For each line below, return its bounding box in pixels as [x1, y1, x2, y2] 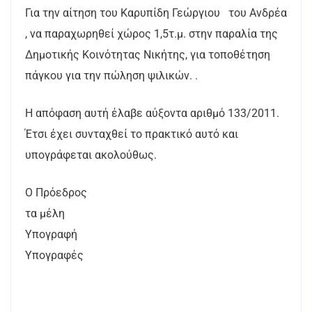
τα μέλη [25, 207, 65, 220]
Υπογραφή [25, 228, 258, 241]
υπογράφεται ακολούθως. [25, 148, 157, 162]
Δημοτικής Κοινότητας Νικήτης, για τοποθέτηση [25, 48, 270, 61]
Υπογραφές [25, 249, 92, 262]
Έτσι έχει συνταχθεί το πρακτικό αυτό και [25, 127, 238, 141]
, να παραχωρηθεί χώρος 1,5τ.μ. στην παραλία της [25, 27, 278, 40]
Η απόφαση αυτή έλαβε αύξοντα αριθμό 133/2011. [25, 107, 279, 120]
